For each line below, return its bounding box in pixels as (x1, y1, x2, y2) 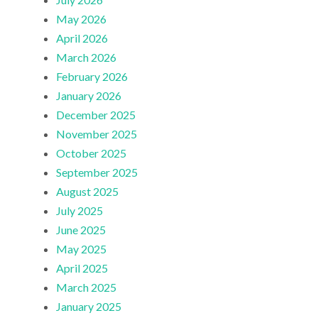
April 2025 (56, 261, 109, 275)
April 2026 (56, 31, 109, 45)
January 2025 (56, 300, 122, 314)
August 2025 (56, 185, 119, 199)
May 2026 (56, 12, 107, 26)
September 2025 (56, 165, 138, 180)
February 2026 (56, 70, 128, 84)
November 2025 (56, 127, 138, 141)
